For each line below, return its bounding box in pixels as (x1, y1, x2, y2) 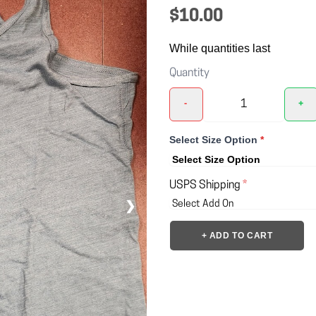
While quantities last (169, 42, 270, 54)
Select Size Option (169, 134, 260, 145)
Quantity (169, 68, 209, 79)
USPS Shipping (169, 180, 243, 191)
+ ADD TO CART (201, 231, 273, 241)
